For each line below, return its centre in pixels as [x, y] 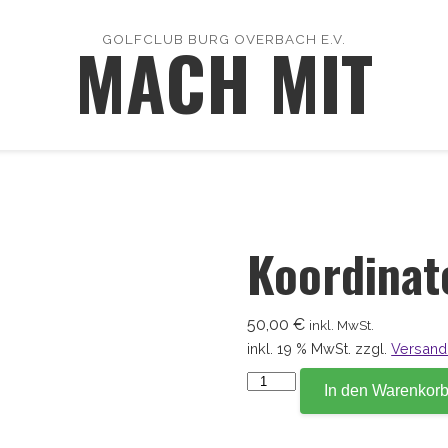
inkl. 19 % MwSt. [299, 348]
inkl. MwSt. [342, 325]
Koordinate [287, 379]
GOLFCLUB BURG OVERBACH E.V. [224, 38]
